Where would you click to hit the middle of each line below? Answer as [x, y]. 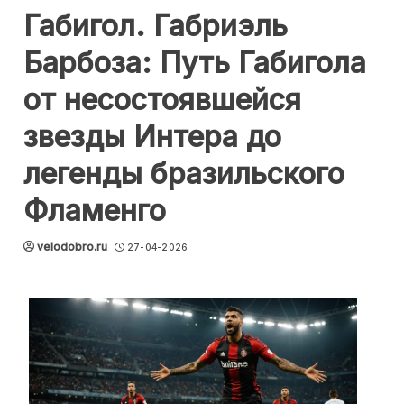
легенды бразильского [184, 174]
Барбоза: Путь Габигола [195, 63]
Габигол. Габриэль [156, 26]
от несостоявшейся [162, 100]
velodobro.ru [72, 247]
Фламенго [95, 211]
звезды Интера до [152, 137]
